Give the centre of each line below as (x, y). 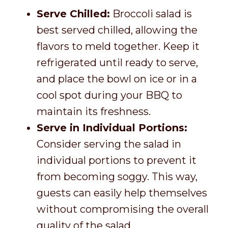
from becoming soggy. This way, (117, 177)
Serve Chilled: (73, 14)
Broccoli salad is (151, 14)
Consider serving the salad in (109, 144)
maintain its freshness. (94, 112)
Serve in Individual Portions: (112, 128)
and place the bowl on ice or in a (117, 79)
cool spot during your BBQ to (109, 95)
